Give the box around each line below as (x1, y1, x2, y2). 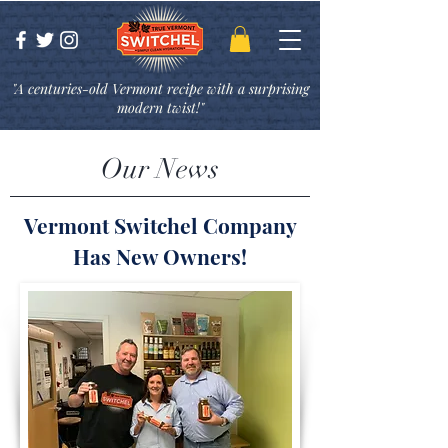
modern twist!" (116, 98, 204, 118)
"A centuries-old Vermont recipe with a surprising (11, 79, 309, 99)
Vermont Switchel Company (23, 211, 297, 240)
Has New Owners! (73, 242, 247, 271)
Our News (101, 152, 219, 187)
